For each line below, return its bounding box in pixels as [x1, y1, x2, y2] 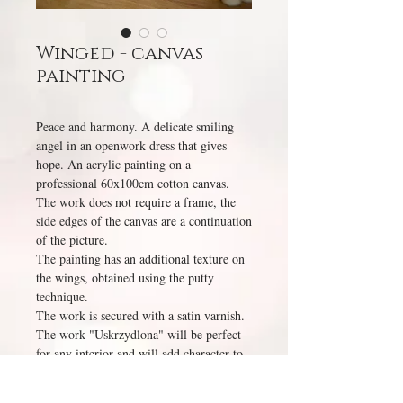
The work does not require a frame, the [36, 193, 236, 210]
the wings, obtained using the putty [36, 269, 214, 286]
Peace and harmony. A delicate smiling [36, 118, 234, 135]
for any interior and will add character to [36, 345, 243, 362]
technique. [36, 288, 88, 305]
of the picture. [36, 231, 108, 248]
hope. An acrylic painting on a [36, 156, 191, 173]
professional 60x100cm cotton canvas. [36, 175, 229, 192]
